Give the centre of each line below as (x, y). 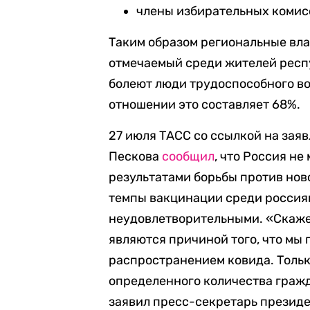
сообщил (189, 156)
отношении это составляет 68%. (205, 104)
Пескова (136, 156)
